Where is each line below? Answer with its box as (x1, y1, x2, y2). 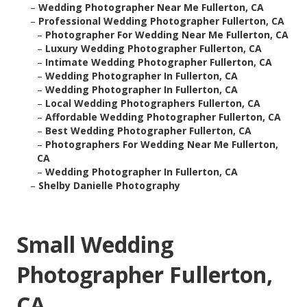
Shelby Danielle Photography (38, 179, 180, 193)
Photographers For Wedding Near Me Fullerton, (45, 138, 278, 151)
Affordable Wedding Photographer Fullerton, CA (45, 110, 281, 124)
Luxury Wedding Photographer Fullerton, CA (45, 42, 262, 56)
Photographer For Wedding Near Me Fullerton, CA (45, 28, 288, 42)
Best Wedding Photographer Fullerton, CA (45, 124, 251, 138)
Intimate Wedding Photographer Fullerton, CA (45, 56, 272, 69)
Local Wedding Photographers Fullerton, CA (45, 97, 260, 110)
